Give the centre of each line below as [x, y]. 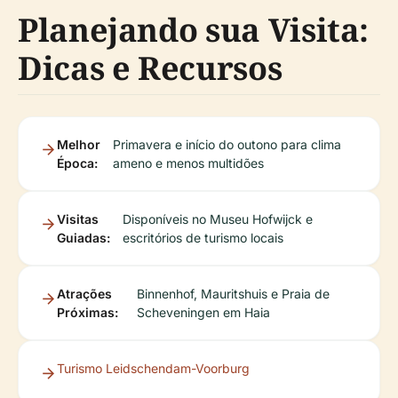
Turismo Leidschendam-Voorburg [153, 369]
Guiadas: [84, 238]
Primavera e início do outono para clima [227, 145]
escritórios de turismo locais [203, 238]
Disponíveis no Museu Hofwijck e [217, 219]
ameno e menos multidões [189, 163]
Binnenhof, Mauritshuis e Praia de [234, 294]
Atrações [84, 294]
